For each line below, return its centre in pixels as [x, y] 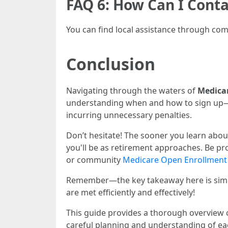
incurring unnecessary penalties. [129, 115]
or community [94, 160]
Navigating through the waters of [132, 91]
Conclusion [111, 64]
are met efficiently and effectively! [131, 192]
